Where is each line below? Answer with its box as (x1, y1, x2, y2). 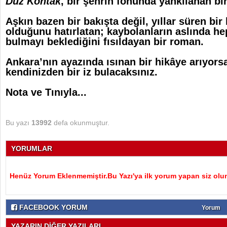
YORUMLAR (11, 144, 52, 153)
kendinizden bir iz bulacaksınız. (6, 66, 158, 78)
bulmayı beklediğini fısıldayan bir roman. (6, 36, 204, 47)
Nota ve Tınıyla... (6, 87, 87, 98)
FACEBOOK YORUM (17, 203, 88, 211)
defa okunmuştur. (52, 119, 109, 127)
